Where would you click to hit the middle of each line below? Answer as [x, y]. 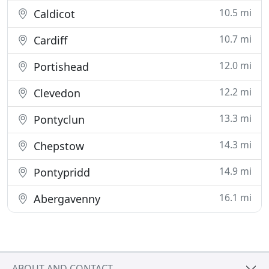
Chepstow [57, 146]
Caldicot [53, 14]
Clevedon [56, 93]
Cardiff [49, 40]
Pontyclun [58, 119]
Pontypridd [60, 172]
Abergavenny [65, 199]
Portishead [60, 67]
